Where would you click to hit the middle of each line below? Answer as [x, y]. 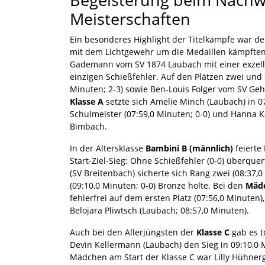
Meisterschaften [130, 18]
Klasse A [87, 101]
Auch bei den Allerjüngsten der [133, 232]
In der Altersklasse [108, 148]
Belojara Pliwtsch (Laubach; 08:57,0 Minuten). [159, 210]
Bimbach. [88, 126]
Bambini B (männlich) [189, 148]
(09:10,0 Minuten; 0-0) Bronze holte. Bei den [158, 185]
